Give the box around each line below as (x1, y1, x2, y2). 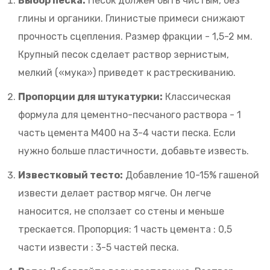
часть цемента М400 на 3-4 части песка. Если (18, 127, 236, 139)
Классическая (163, 91, 231, 103)
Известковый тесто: (18, 169, 123, 181)
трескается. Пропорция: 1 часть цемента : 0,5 (18, 224, 232, 236)
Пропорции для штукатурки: (18, 91, 163, 103)
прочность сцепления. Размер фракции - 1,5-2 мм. (18, 31, 253, 43)
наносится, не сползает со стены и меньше (18, 206, 224, 218)
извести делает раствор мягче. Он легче (18, 187, 211, 199)
